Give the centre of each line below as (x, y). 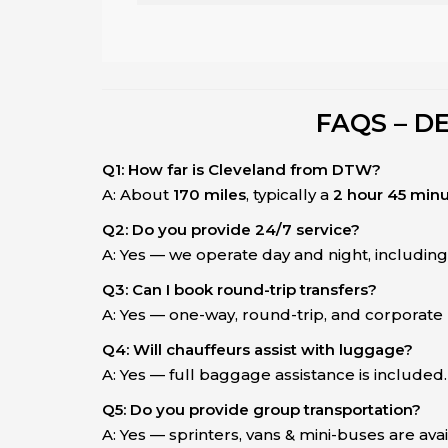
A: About (137, 195)
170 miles (209, 195)
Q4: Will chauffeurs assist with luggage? (257, 350)
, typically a (289, 195)
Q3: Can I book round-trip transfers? (239, 290)
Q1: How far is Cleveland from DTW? (241, 170)
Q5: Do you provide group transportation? (261, 410)
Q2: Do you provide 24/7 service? (231, 230)
